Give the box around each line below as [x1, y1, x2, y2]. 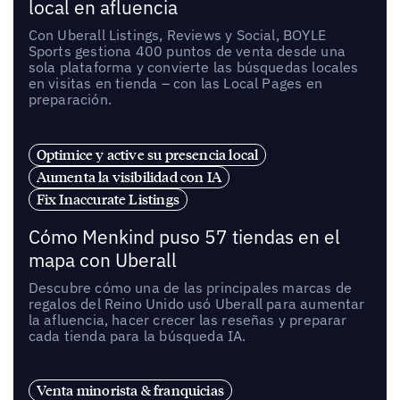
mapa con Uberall [28, 247, 177, 272]
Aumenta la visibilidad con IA [36, 167, 221, 186]
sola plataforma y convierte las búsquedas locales [28, 57, 359, 76]
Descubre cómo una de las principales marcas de [28, 278, 353, 296]
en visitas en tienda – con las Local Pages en [28, 73, 322, 92]
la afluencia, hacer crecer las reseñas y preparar [28, 310, 347, 329]
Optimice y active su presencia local [36, 145, 259, 163]
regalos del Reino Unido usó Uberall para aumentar [28, 294, 365, 312]
